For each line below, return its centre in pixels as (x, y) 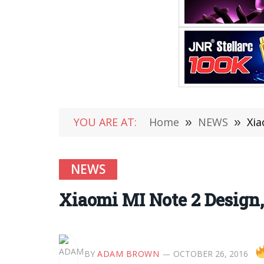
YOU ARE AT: (105, 122)
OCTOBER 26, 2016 (210, 253)
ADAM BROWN (128, 253)
